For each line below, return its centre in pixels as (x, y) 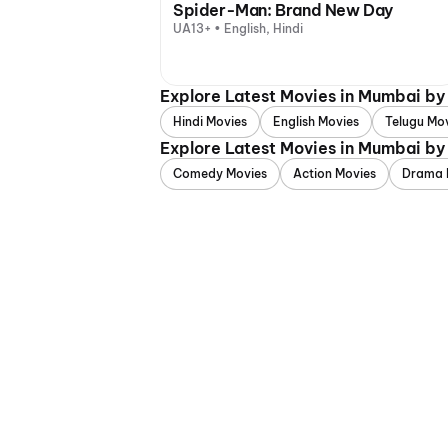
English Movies (316, 121)
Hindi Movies (210, 121)
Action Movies (334, 173)
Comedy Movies (220, 173)
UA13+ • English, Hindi (238, 28)
